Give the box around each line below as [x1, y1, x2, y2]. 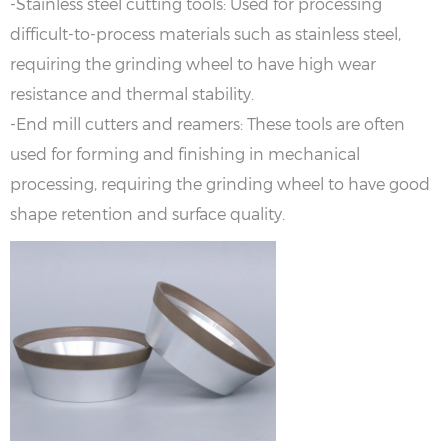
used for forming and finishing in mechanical [10, 143, 360, 163]
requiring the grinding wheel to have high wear [10, 53, 376, 73]
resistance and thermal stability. [10, 83, 254, 103]
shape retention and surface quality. [10, 203, 285, 223]
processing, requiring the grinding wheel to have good [10, 173, 430, 193]
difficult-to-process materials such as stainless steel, [10, 23, 401, 43]
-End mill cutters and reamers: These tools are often [10, 113, 405, 133]
